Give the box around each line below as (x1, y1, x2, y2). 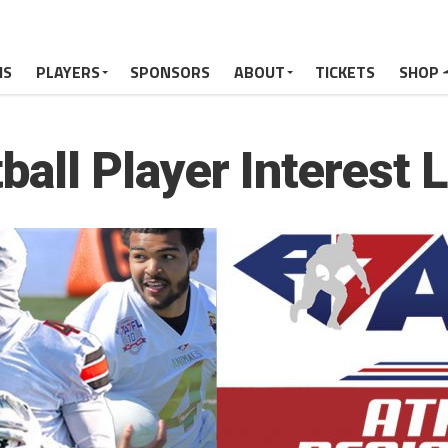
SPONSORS (130, 60, 211, 84)
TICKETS (315, 60, 376, 84)
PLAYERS (36, 60, 101, 84)
